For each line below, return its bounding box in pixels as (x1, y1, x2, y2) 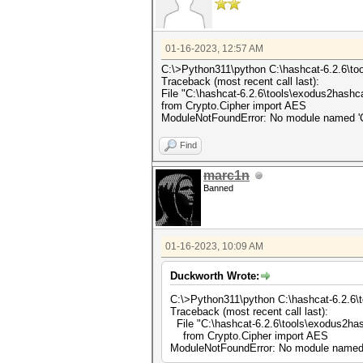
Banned (203, 183, 233, 193)
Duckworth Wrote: (170, 270, 259, 282)
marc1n (203, 169, 250, 182)
